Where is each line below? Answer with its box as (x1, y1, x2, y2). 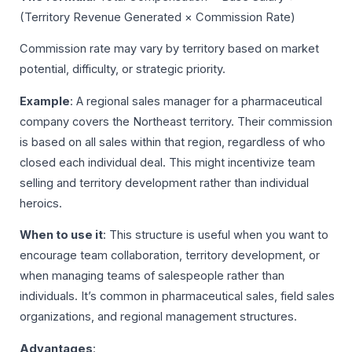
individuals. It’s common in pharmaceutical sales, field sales (20, 289, 335, 304)
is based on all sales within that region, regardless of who (20, 134, 325, 149)
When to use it (20, 228, 103, 243)
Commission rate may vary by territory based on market (20, 42, 319, 57)
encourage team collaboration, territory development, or (20, 248, 320, 263)
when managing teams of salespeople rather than (20, 269, 284, 284)
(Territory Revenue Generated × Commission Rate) (20, 9, 295, 24)
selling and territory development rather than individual (20, 175, 309, 190)
